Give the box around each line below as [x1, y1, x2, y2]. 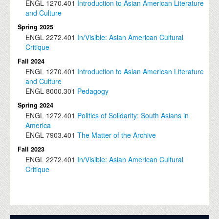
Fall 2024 [18, 57, 45, 66]
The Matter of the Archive [77, 130, 156, 140]
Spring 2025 [18, 22, 54, 32]
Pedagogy [77, 86, 109, 96]
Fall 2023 [18, 145, 45, 154]
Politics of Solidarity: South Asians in [77, 110, 189, 121]
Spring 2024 [18, 101, 54, 110]
